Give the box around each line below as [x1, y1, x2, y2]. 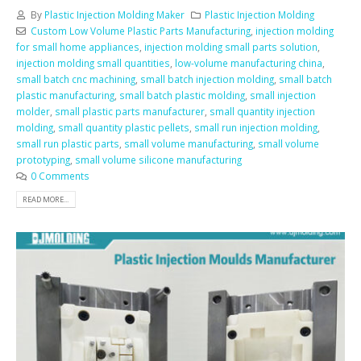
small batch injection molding [140, 72, 274, 85]
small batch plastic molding [119, 88, 245, 102]
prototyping [16, 152, 70, 166]
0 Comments [30, 168, 89, 182]
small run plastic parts [16, 136, 119, 150]
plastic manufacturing [16, 88, 114, 102]
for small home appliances [16, 39, 139, 53]
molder [16, 104, 50, 118]
